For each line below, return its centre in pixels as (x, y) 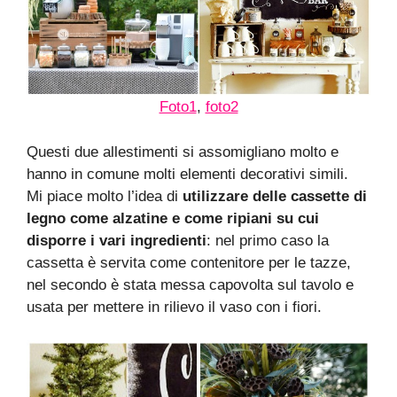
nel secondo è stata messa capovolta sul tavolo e (190, 284)
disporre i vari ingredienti (117, 240)
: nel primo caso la (268, 240)
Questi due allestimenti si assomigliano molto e (183, 152)
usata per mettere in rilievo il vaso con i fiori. (174, 307)
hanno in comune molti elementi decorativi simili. (187, 174)
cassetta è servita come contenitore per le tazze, (189, 262)
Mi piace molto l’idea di (105, 196)
